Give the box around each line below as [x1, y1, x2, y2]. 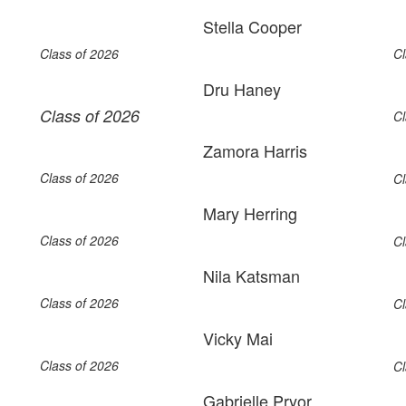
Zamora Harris [203, 139, 307, 162]
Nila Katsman [203, 264, 300, 287]
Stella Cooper [203, 14, 302, 38]
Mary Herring [203, 201, 297, 225]
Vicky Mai [203, 326, 273, 350]
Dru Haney [203, 77, 281, 101]
